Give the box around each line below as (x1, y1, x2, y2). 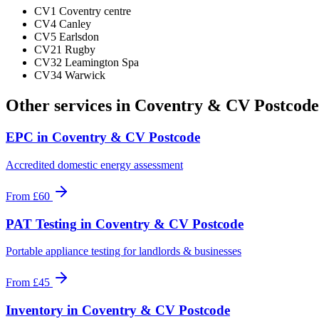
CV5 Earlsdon (34, 31, 99, 43)
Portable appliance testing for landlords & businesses (6, 245, 241, 258)
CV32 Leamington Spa (34, 56, 139, 69)
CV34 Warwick (34, 69, 105, 82)
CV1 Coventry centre (34, 5, 131, 18)
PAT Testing (6, 216, 77, 231)
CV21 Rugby (34, 43, 95, 56)
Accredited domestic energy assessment (6, 158, 183, 171)
